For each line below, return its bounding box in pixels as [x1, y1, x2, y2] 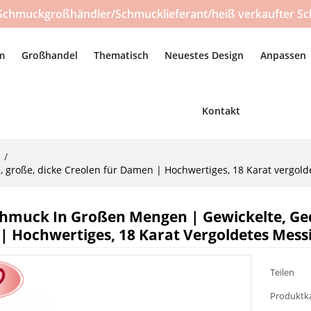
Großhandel [21, 49, 78, 62]
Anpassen [260, 49, 306, 62]
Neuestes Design [165, 49, 244, 62]
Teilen [270, 266, 295, 279]
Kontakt [201, 104, 240, 117]
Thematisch [93, 49, 149, 62]
